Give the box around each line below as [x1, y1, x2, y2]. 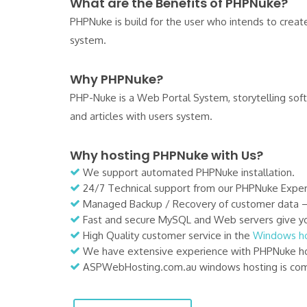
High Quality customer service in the [80, 229, 253, 242]
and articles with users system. [70, 110, 212, 123]
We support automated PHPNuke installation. [80, 166, 295, 179]
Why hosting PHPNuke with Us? [70, 147, 263, 164]
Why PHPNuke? [70, 71, 163, 88]
